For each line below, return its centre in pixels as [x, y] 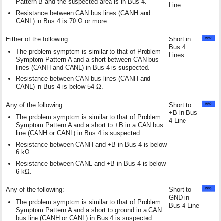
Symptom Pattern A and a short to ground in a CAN [89, 210]
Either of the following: [38, 39]
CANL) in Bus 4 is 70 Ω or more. [62, 21]
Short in [180, 39]
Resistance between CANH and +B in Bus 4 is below [91, 144]
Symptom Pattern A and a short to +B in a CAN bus [90, 125]
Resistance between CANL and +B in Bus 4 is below [91, 163]
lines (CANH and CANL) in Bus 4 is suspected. [83, 67]
